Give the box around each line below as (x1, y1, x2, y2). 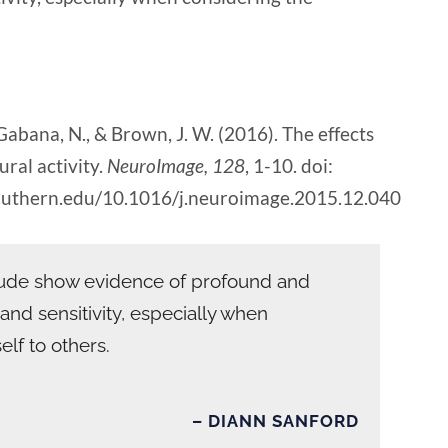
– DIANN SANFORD (192, 411, 360, 432)
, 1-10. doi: (245, 154, 333, 178)
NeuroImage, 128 (103, 154, 245, 178)
